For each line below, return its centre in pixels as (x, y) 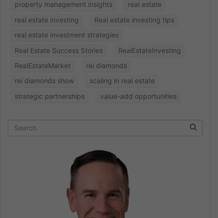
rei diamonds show (44, 81)
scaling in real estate (122, 81)
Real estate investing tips (134, 19)
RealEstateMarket (42, 65)
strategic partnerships (49, 96)
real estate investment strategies (66, 35)
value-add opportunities (138, 96)
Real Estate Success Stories (58, 50)
